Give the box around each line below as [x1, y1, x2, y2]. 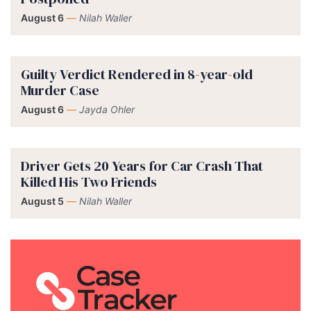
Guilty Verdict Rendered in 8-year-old [21, 64, 253, 84]
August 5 [21, 194, 64, 207]
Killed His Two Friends [21, 171, 160, 192]
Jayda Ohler [79, 103, 135, 115]
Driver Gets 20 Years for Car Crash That [21, 155, 263, 176]
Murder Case [21, 80, 102, 100]
